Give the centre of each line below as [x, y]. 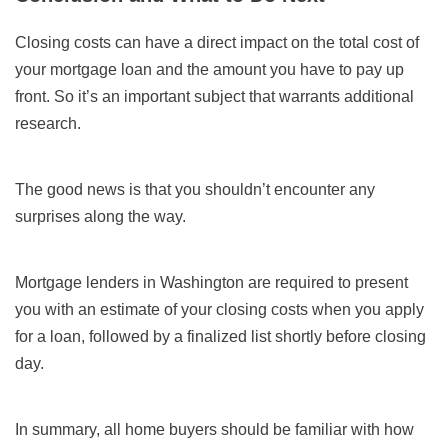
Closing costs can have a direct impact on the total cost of [217, 43]
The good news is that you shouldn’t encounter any [195, 190]
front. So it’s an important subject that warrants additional [214, 97]
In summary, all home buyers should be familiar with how [214, 430]
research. [48, 124]
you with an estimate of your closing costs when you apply [219, 310]
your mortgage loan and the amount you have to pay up [209, 70]
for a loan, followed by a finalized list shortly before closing [220, 337]
